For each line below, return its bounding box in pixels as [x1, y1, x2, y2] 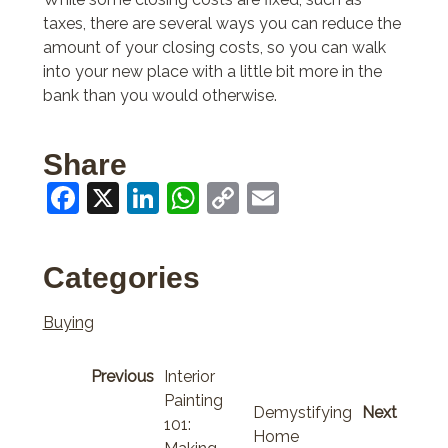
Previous [91, 366, 154, 386]
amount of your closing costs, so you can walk [42, 38, 386, 57]
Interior [164, 366, 215, 386]
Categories [42, 260, 201, 294]
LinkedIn [158, 178, 286, 216]
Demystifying [253, 402, 352, 422]
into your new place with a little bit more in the [42, 62, 382, 81]
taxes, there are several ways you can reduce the [42, 14, 401, 33]
